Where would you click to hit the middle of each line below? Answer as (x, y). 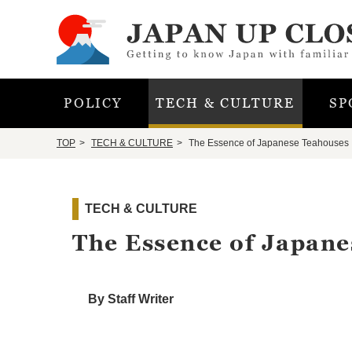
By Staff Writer (131, 299)
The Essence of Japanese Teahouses (268, 143)
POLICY (93, 103)
